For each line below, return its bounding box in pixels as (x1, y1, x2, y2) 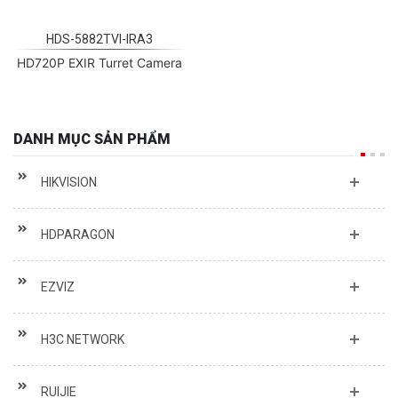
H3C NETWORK (41, 321, 124, 336)
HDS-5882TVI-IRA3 (46, 20, 153, 36)
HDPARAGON (41, 216, 115, 231)
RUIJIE (41, 373, 76, 388)
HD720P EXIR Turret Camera (17, 44, 182, 60)
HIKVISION (41, 163, 97, 179)
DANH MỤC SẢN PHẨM (13, 119, 171, 137)
